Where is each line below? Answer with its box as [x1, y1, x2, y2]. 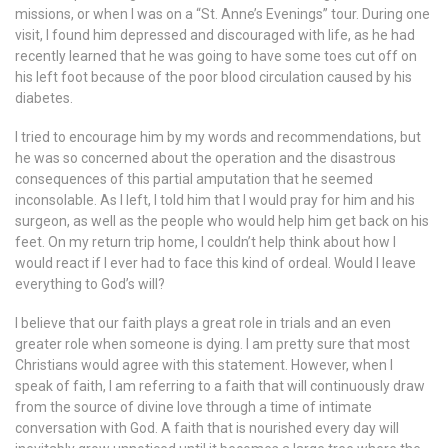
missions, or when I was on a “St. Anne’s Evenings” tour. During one [15, 6, 430, 23]
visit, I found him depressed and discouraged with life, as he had [15, 27, 415, 44]
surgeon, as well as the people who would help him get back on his [15, 213, 429, 230]
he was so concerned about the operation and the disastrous [15, 150, 396, 167]
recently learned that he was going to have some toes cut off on [15, 48, 417, 65]
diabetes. [15, 90, 73, 107]
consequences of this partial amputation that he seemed [15, 171, 373, 188]
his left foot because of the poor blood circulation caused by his [15, 69, 412, 86]
